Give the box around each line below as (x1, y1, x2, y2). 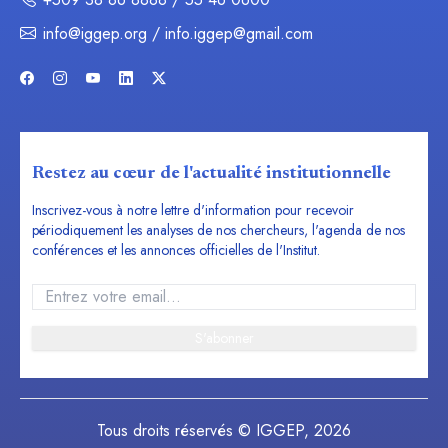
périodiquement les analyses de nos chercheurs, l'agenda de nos (32, 220, 405, 241)
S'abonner (194, 328, 254, 349)
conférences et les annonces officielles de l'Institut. (32, 240, 320, 261)
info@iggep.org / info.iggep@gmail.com (43, 22, 313, 46)
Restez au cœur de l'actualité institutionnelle (32, 165, 391, 184)
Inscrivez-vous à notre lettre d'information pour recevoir (32, 200, 354, 221)
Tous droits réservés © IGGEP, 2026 (97, 419, 351, 443)
